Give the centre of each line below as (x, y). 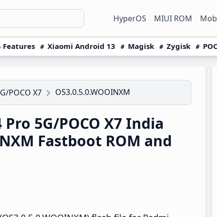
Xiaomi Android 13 (81, 46)
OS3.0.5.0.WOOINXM (93, 92)
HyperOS (130, 18)
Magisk (141, 46)
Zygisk (178, 46)
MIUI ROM (173, 18)
